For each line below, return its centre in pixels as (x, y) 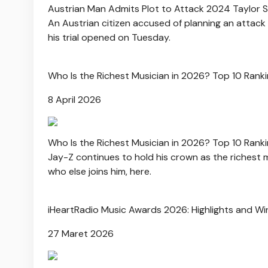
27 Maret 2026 (81, 233)
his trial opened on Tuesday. (109, 37)
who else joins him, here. (100, 171)
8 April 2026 (74, 99)
